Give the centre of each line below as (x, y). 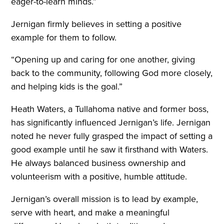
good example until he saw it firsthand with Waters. (110, 150)
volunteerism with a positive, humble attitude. (100, 177)
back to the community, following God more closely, (112, 73)
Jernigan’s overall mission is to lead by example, (105, 199)
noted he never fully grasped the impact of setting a (112, 136)
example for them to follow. (65, 37)
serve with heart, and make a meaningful (90, 213)
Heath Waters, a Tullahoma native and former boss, (110, 109)
